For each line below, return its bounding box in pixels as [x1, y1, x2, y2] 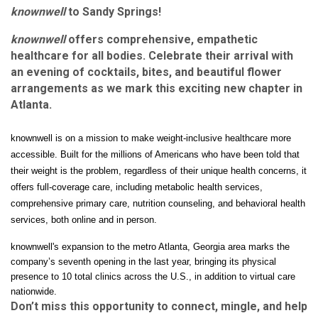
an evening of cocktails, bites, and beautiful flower [11, 65, 282, 79]
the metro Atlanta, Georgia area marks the [117, 241, 290, 252]
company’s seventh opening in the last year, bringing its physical [11, 256, 276, 267]
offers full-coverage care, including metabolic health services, [11, 181, 263, 192]
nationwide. [11, 285, 57, 297]
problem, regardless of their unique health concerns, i [86, 165, 304, 176]
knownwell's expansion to [11, 241, 117, 252]
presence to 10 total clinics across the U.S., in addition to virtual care [11, 270, 295, 282]
